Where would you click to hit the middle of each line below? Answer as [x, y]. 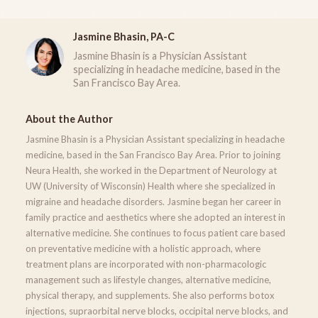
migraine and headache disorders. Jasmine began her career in [153, 201]
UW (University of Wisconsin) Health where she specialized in [150, 186]
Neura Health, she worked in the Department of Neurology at [151, 170]
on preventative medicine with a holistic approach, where [143, 248]
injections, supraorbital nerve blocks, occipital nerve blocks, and [157, 311]
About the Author [69, 119]
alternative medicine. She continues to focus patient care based [155, 232]
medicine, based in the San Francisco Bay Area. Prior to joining [153, 154]
